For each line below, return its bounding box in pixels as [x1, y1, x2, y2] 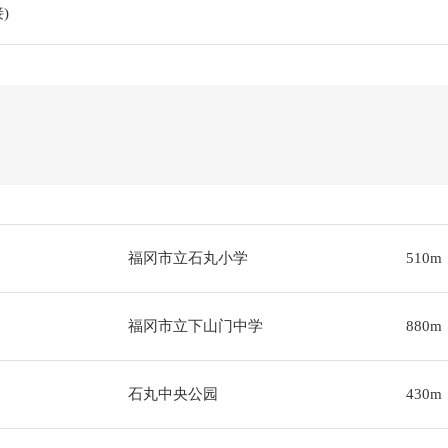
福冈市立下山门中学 [127, 318, 263, 334]
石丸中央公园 [127, 386, 218, 402]
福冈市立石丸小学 [127, 250, 248, 266]
